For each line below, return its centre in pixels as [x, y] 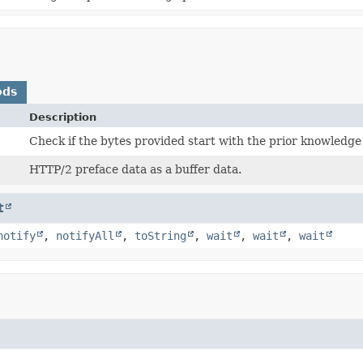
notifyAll [85, 235]
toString [160, 235]
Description [63, 117]
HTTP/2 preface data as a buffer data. [136, 169]
